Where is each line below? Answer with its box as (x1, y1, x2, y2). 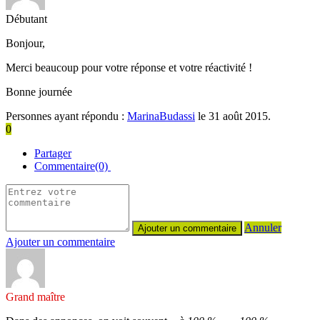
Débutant (6, 12, 47, 25)
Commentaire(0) (34, 159, 111, 172)
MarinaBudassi (127, 109, 195, 122)
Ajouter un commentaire (6, 235, 115, 248)
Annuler (244, 221, 281, 234)
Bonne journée (6, 85, 72, 98)
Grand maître (6, 290, 65, 303)
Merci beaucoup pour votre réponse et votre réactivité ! (6, 61, 252, 74)
